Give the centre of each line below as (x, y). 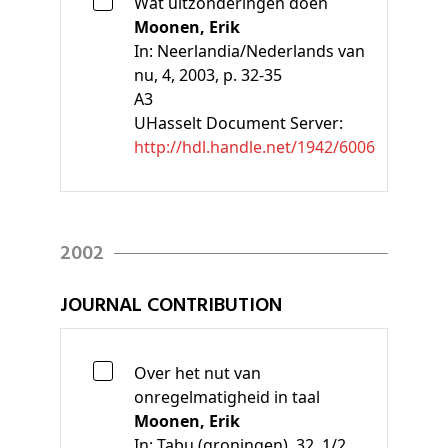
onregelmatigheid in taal (227, 396)
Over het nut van (197, 372)
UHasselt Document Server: (238, 122)
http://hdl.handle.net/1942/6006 (254, 146)
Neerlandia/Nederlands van (261, 50)
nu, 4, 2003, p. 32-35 (208, 74)
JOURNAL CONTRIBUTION (171, 305)
